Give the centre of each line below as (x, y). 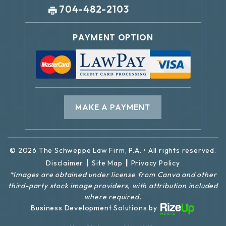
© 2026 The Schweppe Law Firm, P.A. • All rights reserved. (113, 151)
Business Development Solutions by (95, 208)
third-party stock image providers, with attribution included (113, 186)
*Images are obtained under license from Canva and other (113, 175)
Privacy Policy (155, 163)
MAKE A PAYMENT (113, 107)
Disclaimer (65, 163)
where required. (113, 197)
